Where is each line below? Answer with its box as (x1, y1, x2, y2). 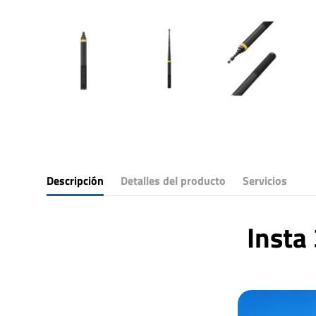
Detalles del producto (121, 172, 226, 190)
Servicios (243, 172, 287, 190)
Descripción (47, 172, 104, 190)
